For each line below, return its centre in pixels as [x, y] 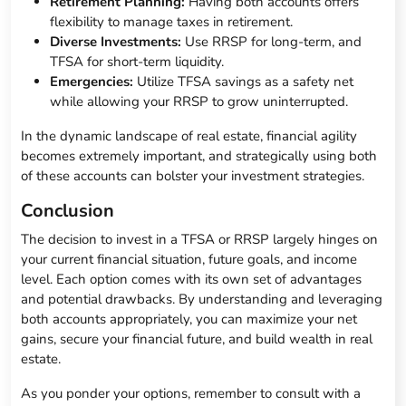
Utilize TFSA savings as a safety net [244, 82]
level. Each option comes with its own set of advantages [192, 280]
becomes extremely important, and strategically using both [199, 156]
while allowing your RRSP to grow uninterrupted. [199, 102]
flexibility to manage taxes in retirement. [172, 22]
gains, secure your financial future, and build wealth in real [197, 339]
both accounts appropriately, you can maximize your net [189, 319]
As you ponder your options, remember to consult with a [191, 394]
